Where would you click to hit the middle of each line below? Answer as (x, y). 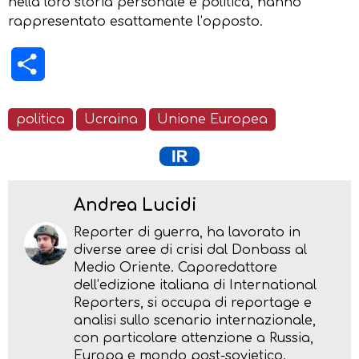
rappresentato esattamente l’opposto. (135, 21)
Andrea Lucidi (135, 205)
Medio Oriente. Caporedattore (175, 267)
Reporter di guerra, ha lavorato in (187, 232)
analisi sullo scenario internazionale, (195, 320)
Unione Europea (212, 119)
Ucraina (111, 119)
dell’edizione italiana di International (195, 285)
